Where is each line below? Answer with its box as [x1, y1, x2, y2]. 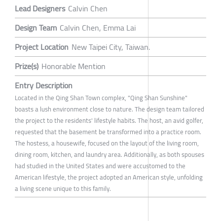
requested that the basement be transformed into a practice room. [15, 125, 201, 138]
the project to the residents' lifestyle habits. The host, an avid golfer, [15, 114, 203, 126]
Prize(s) [15, 58, 38, 74]
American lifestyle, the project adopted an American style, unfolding [15, 171, 203, 183]
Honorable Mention [41, 58, 106, 74]
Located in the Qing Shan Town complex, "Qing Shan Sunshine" [15, 91, 187, 104]
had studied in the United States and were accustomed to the [15, 159, 185, 172]
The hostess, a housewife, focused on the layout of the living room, [15, 137, 199, 149]
